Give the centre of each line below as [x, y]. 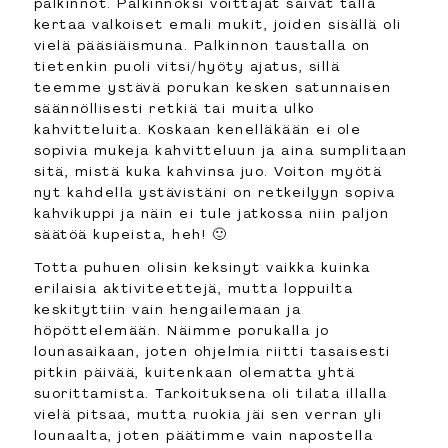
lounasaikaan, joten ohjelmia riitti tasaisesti [212, 350]
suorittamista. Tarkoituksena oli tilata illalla [210, 392]
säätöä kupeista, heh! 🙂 [130, 234]
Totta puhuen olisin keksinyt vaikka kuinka [202, 266]
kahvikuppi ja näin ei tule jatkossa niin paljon [211, 213]
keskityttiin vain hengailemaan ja [167, 308]
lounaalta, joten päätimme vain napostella [203, 434]
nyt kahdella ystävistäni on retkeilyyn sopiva [214, 192]
